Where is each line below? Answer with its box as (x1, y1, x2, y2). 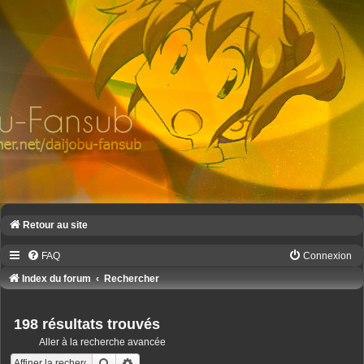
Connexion (303, 250, 352, 262)
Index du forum (22, 273, 91, 285)
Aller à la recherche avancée (39, 336, 167, 348)
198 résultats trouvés (14, 316, 160, 333)
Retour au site (23, 219, 88, 231)
